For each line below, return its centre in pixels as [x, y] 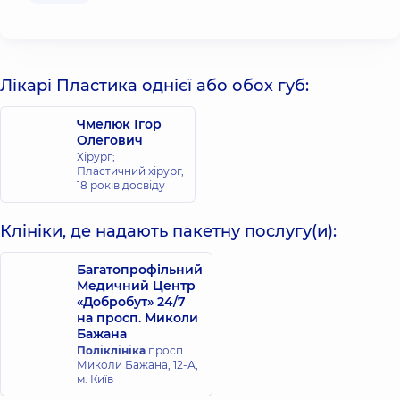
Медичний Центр [136, 286]
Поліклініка [111, 350]
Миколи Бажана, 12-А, [137, 365]
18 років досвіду [121, 185]
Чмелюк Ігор [119, 124]
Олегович [110, 140]
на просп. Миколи [137, 318]
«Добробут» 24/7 [131, 302]
